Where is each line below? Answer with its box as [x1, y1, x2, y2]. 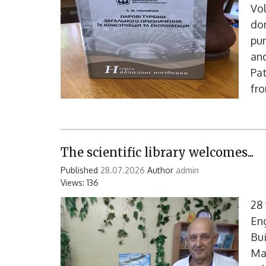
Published [61, 165, 100, 175]
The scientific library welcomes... [61, 145, 254, 160]
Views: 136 [61, 178, 99, 188]
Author [145, 165, 176, 175]
